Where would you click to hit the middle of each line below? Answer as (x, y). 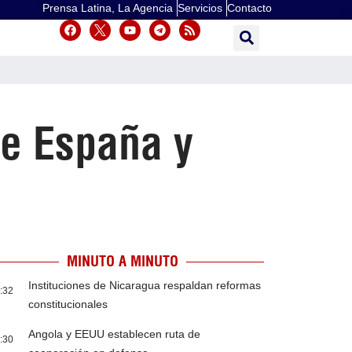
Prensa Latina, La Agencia (108, 8)
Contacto (249, 8)
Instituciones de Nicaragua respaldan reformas (145, 286)
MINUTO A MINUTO (122, 262)
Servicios (200, 8)
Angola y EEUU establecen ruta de (115, 334)
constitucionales (68, 304)
